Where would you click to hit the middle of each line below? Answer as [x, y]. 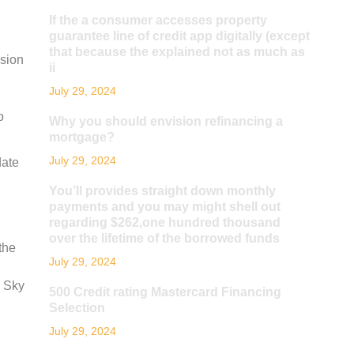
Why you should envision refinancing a [166, 121]
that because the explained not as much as [177, 52]
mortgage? [81, 137]
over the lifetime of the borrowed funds [164, 238]
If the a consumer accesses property [158, 20]
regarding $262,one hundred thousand [164, 222]
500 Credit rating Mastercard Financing [165, 292]
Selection [77, 308]
